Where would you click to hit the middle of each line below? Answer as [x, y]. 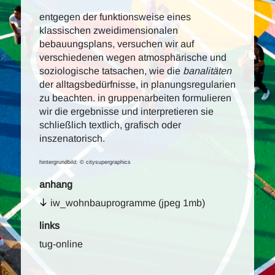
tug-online [61, 244]
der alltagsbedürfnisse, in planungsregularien [137, 84]
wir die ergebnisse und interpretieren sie [126, 111]
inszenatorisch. [73, 138]
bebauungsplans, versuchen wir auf [117, 44]
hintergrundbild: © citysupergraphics [85, 162]
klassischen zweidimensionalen [109, 30]
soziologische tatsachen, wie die [111, 71]
